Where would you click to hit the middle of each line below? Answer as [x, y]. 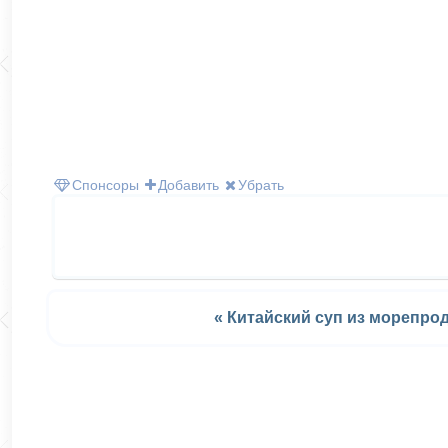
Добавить [188, 184]
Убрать [261, 184]
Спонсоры [105, 184]
